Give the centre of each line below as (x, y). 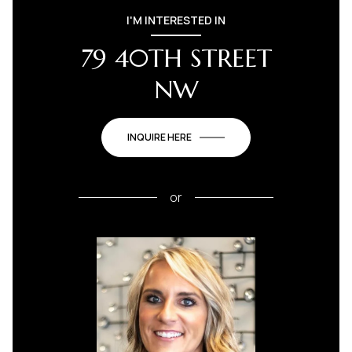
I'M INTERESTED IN (176, 20)
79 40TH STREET (176, 58)
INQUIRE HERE (159, 137)
